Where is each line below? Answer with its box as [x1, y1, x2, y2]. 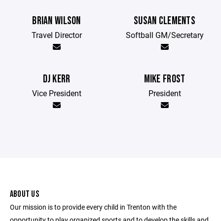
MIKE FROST [144, 73, 185, 86]
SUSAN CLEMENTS [134, 14, 195, 28]
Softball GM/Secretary [125, 30, 204, 40]
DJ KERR [42, 73, 71, 86]
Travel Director [31, 30, 82, 40]
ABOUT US [10, 189, 39, 200]
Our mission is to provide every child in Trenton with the [10, 202, 177, 212]
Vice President [32, 88, 81, 99]
